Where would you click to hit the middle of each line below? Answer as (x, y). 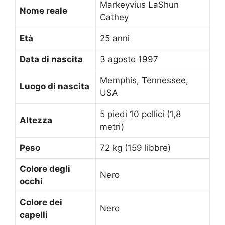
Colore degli (45, 169)
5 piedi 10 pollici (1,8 (140, 114)
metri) (112, 127)
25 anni (115, 38)
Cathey (114, 17)
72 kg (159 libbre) (135, 148)
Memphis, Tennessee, (144, 81)
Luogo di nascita (54, 87)
